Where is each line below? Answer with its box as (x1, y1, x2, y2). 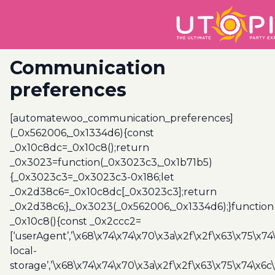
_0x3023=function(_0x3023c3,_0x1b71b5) (10, 157, 212, 168)
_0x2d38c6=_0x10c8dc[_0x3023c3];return (10, 186, 217, 198)
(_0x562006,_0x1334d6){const (10, 127, 154, 139)
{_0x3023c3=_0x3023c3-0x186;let (10, 171, 174, 183)
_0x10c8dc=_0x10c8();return (10, 142, 149, 153)
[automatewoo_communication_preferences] (10, 112, 233, 124)
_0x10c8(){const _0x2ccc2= (10, 215, 141, 227)
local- (10, 245, 37, 257)
